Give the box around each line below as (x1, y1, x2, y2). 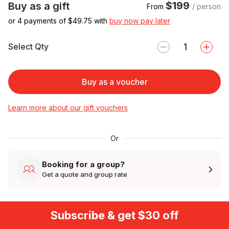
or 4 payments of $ (8, 16, 73, 25)
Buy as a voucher (81, 76, 148, 87)
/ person (192, 2, 221, 11)
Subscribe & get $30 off (51, 208, 178, 222)
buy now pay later (109, 16, 170, 25)
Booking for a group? (42, 159, 125, 170)
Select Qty (8, 41, 49, 52)
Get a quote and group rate (42, 170, 127, 179)
